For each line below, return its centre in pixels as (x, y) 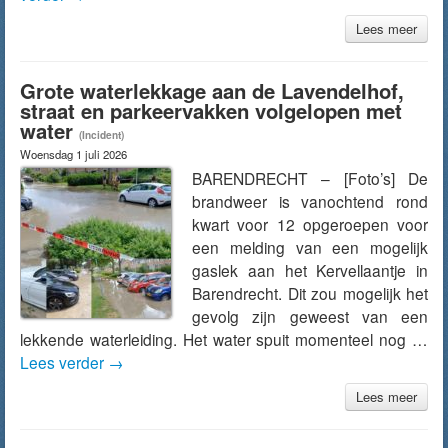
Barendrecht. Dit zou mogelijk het (310, 293)
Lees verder (64, 362)
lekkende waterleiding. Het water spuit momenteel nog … (224, 339)
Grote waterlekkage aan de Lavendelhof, (212, 90)
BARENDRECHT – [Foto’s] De (310, 178)
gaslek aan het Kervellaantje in (310, 270)
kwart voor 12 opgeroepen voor (310, 224)
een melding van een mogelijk (310, 247)
